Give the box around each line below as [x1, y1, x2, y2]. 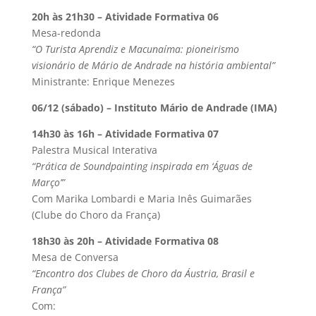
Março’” [31, 175, 65, 189]
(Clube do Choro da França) [31, 207, 160, 221]
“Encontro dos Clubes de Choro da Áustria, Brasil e [31, 266, 255, 280]
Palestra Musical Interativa [31, 142, 157, 157]
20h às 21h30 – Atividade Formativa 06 [31, 9, 219, 23]
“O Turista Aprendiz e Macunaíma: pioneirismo [31, 42, 239, 56]
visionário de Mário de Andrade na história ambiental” [31, 58, 275, 72]
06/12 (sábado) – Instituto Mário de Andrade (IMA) [31, 100, 277, 114]
